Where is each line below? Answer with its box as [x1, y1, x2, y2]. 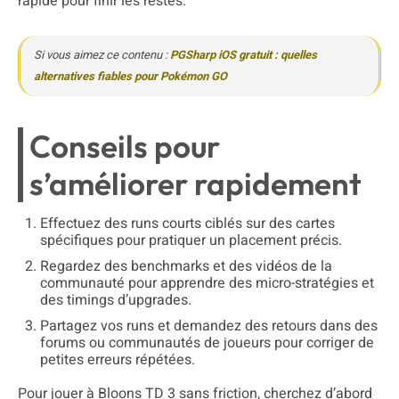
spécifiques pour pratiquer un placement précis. [40, 229, 342, 251]
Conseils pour [29, 126, 220, 166]
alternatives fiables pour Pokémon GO [34, 67, 227, 85]
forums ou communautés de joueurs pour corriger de [40, 331, 374, 354]
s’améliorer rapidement [29, 163, 362, 203]
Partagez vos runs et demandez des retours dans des [40, 314, 378, 337]
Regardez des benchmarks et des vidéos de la [40, 255, 332, 277]
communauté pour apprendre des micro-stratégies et [40, 272, 374, 294]
